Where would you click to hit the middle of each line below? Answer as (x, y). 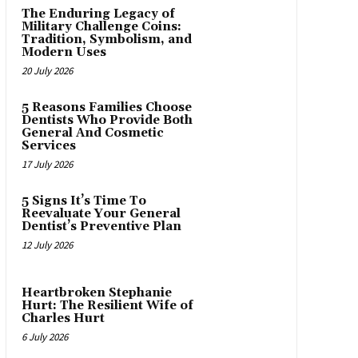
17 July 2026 (47, 165)
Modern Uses (64, 53)
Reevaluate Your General (101, 214)
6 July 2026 (44, 336)
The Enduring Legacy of (98, 14)
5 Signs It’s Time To (84, 201)
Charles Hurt (63, 318)
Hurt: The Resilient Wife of (107, 305)
